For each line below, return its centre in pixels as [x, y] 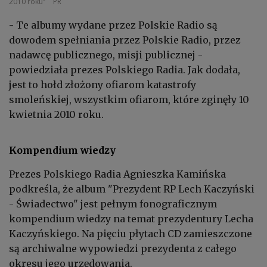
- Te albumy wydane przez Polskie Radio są [113, 25]
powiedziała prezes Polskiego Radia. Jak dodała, [125, 70]
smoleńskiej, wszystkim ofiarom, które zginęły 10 [129, 100]
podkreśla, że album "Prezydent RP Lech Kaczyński [132, 189]
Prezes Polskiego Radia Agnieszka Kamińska [117, 174]
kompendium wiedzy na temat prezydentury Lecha [131, 219]
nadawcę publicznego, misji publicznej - [106, 55]
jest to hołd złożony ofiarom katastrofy [103, 85]
